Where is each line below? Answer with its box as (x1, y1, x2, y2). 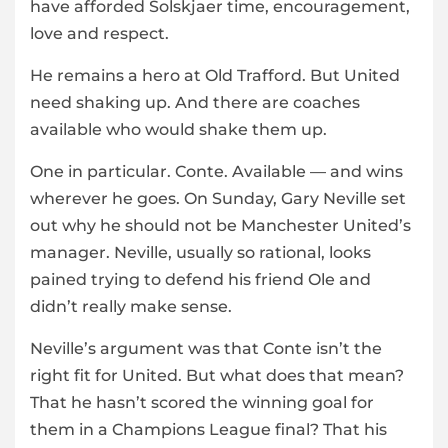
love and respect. (30, 24, 169, 44)
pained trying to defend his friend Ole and (30, 270, 371, 290)
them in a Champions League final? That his (30, 420, 387, 440)
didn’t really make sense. (30, 297, 232, 317)
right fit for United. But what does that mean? (30, 366, 404, 386)
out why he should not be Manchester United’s (30, 216, 411, 236)
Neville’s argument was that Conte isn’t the (30, 339, 382, 359)
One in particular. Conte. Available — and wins (30, 162, 403, 182)
